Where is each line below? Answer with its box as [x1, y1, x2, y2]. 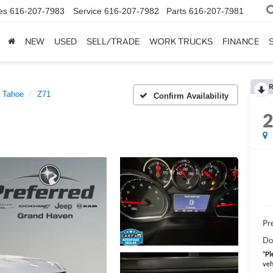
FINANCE [222, 37, 259, 47]
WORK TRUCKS [149, 37, 213, 47]
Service [73, 6, 102, 16]
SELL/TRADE [87, 37, 140, 47]
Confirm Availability [154, 91, 229, 101]
